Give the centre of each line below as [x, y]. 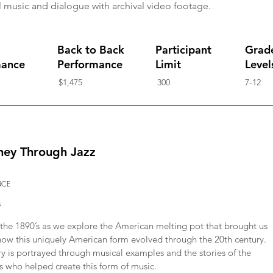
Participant [183, 50]
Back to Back [91, 50]
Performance [90, 64]
